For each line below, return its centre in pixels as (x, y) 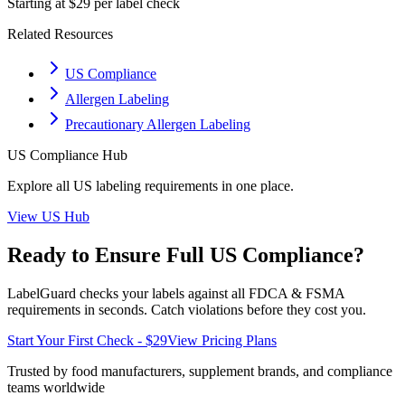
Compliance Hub (77, 155)
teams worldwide (56, 387)
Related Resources (60, 34)
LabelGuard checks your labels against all (128, 293)
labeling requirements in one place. (193, 186)
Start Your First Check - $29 (87, 340)
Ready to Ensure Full (108, 254)
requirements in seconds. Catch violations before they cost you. (187, 309)
